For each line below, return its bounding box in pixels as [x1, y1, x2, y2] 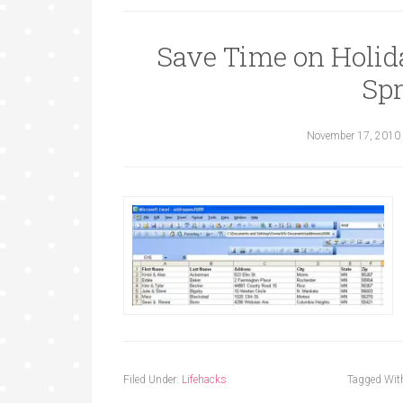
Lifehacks [182, 373, 227, 386]
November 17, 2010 [307, 130, 400, 142]
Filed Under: [123, 373, 182, 386]
